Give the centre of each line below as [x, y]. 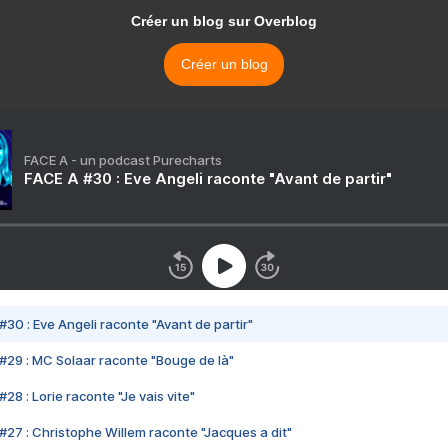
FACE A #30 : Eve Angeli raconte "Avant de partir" [208, 179]
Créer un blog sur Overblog [224, 21]
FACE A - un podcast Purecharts [123, 160]
